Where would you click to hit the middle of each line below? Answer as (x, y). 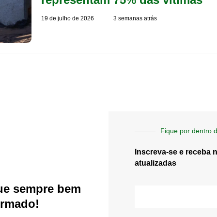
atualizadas (155, 163)
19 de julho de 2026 (68, 19)
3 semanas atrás (135, 19)
